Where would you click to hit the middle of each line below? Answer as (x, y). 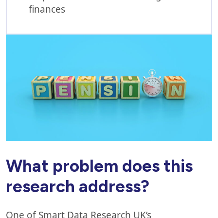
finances (47, 9)
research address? (78, 186)
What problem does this (99, 166)
